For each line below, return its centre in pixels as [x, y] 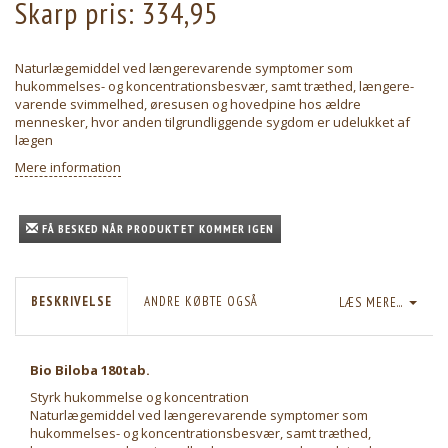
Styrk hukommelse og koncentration [139, 397]
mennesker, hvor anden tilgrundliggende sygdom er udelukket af [212, 122]
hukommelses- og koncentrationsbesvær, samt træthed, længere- [214, 86]
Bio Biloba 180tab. [90, 370]
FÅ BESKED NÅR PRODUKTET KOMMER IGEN [158, 229]
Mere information [68, 167]
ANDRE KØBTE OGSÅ [201, 302]
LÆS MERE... [371, 302]
